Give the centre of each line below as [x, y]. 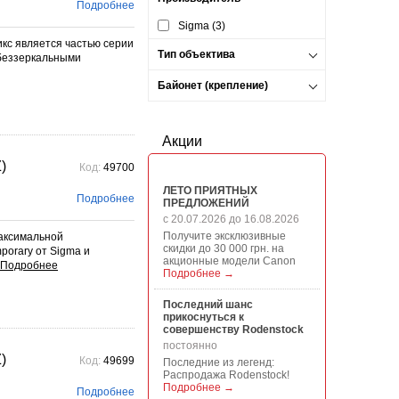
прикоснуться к [204, 317]
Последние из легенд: [219, 362]
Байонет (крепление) [213, 85]
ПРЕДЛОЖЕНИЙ [206, 203]
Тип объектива [196, 54]
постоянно [190, 346]
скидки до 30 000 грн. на [224, 248]
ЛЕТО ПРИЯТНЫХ [210, 191]
